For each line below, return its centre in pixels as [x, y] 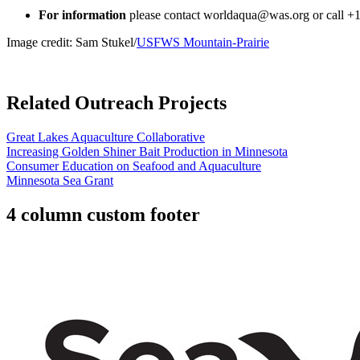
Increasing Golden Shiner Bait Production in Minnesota [147, 152]
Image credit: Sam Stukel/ [72, 42]
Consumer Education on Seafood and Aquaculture [134, 166]
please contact [165, 14]
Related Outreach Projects [117, 103]
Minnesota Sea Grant [60, 181]
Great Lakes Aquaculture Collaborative [106, 137]
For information [82, 14]
